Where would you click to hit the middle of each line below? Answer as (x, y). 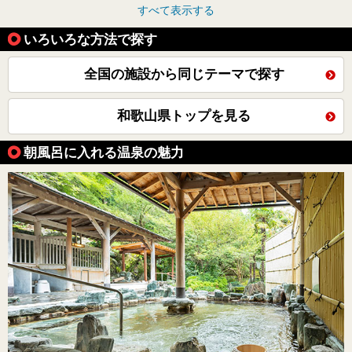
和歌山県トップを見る (184, 116)
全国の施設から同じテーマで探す (184, 75)
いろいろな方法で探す (90, 40)
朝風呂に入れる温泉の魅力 (104, 153)
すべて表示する (176, 11)
